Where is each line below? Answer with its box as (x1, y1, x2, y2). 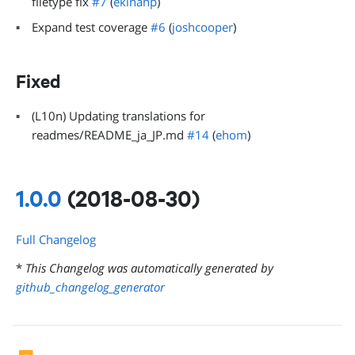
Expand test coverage (32, 19, 151, 35)
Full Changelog (16, 231, 96, 247)
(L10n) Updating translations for (32, 108, 205, 124)
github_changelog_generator (16, 279, 165, 295)
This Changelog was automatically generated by (25, 260, 273, 276)
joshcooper (172, 19, 233, 35)
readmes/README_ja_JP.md (32, 127, 187, 143)
